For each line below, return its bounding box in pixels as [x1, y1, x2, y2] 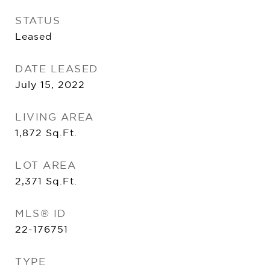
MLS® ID [15, 207, 66, 219]
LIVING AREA [15, 111, 94, 122]
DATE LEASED [15, 63, 98, 74]
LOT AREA [15, 159, 76, 171]
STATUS [15, 14, 60, 26]
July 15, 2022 [15, 79, 85, 90]
